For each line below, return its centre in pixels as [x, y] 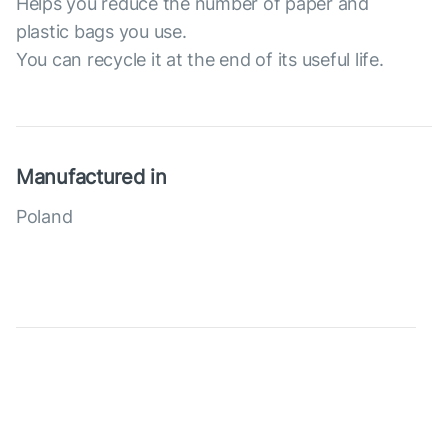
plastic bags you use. [104, 31]
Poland [44, 216]
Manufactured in [91, 177]
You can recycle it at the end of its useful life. [200, 59]
